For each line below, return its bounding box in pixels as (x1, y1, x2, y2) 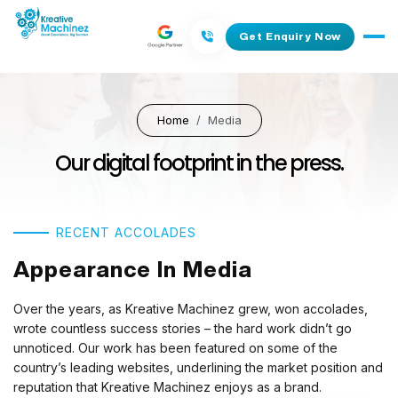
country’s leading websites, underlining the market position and (13, 360, 383, 375)
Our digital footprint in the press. (55, 147, 343, 178)
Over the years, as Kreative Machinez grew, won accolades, (13, 301, 368, 316)
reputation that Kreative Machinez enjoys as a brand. (13, 379, 322, 394)
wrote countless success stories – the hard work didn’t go (13, 321, 352, 336)
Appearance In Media (13, 258, 252, 280)
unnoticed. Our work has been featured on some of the (13, 340, 338, 355)
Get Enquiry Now (238, 30, 341, 42)
